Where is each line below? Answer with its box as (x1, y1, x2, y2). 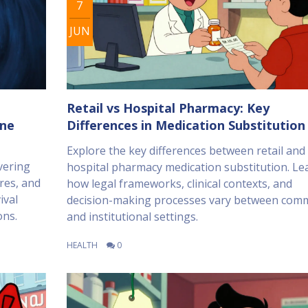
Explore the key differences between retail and (66, 142, 305, 158)
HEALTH (66, 239, 98, 251)
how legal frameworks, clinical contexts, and (66, 175, 292, 191)
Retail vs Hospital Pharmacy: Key (66, 99, 269, 116)
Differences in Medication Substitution (66, 116, 305, 133)
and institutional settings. (66, 208, 198, 224)
